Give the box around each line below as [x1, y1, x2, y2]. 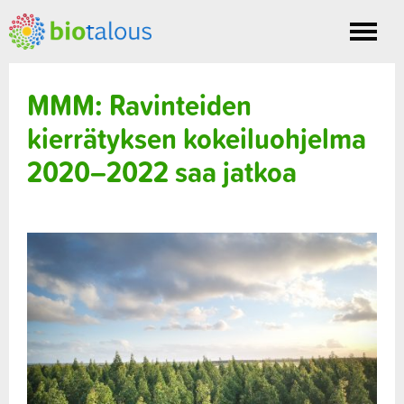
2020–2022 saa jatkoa [27, 149, 297, 194]
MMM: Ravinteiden [27, 82, 252, 127]
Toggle [363, 30, 400, 52]
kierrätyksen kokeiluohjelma [27, 115, 366, 161]
